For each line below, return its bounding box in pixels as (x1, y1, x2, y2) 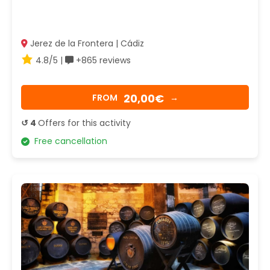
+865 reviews (74, 54, 131, 67)
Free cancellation (30, 135, 107, 148)
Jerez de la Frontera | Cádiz (28, 37, 144, 50)
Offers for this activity (38, 117, 131, 130)
